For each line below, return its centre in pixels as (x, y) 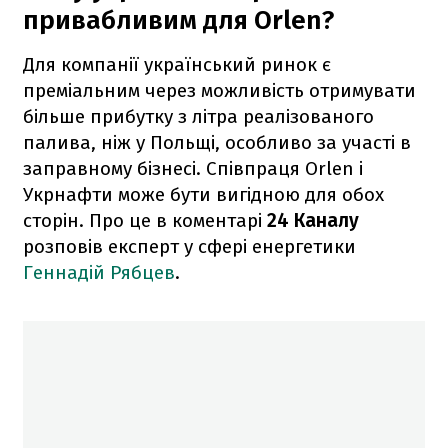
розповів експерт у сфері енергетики (189, 246)
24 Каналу (313, 220)
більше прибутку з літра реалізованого (198, 116)
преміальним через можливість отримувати (219, 90)
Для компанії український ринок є (177, 64)
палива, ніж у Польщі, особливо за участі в (217, 142)
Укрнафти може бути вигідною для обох (203, 194)
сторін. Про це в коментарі (145, 220)
